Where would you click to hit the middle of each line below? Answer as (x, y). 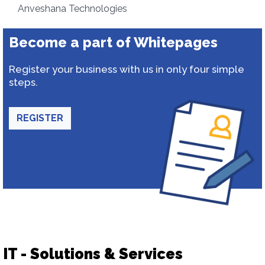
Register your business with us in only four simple (127, 69)
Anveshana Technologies (72, 9)
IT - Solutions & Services (93, 254)
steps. (23, 82)
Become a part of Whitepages (113, 42)
